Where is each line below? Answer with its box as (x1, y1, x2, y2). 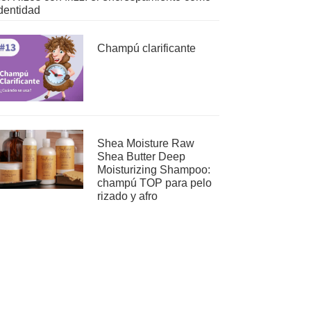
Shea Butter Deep (97, 150, 185, 162)
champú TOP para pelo (97, 176, 212, 189)
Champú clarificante (97, 42, 196, 54)
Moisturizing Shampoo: (97, 163, 210, 176)
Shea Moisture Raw (97, 137, 194, 149)
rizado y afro (97, 190, 158, 202)
